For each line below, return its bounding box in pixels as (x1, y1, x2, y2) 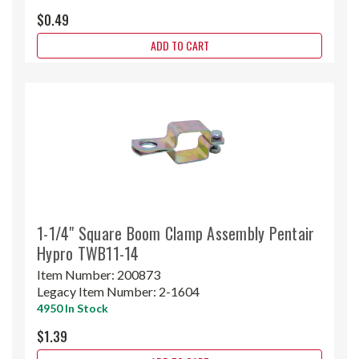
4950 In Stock (37, 301, 108, 315)
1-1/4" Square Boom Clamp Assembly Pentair (37, 220, 315, 245)
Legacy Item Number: (37, 283, 159, 299)
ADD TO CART (150, 36, 209, 54)
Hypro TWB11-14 (37, 240, 139, 265)
